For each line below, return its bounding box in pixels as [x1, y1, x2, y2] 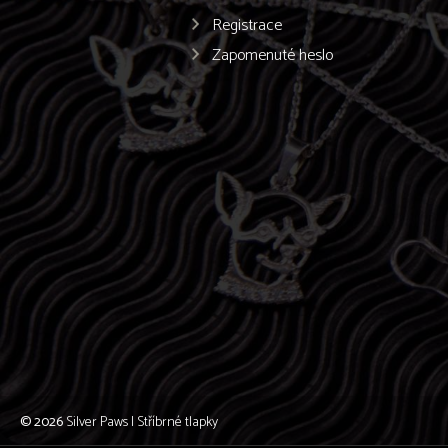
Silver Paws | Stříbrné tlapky [66, 411, 218, 434]
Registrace [212, 12, 282, 39]
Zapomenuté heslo [212, 42, 333, 69]
